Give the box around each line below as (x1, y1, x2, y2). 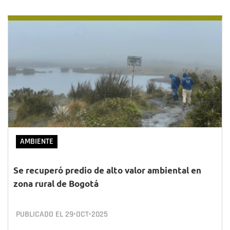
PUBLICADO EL (16, 209, 65, 220)
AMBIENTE (20, 136, 53, 147)
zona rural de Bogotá (13, 178, 99, 189)
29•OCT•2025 (65, 209, 108, 220)
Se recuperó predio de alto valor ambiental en (13, 165, 201, 176)
